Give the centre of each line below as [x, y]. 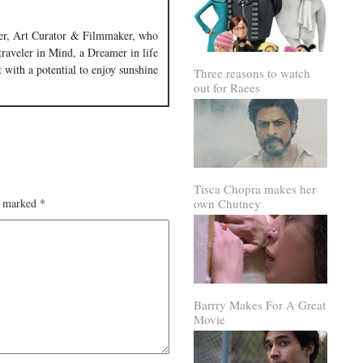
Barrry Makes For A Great [260, 305]
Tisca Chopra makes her [255, 189]
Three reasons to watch [252, 73]
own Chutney [227, 203]
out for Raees [227, 88]
